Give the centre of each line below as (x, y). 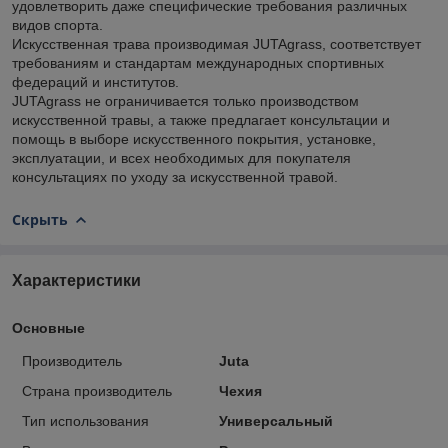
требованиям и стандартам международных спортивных (198, 62)
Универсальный (275, 420)
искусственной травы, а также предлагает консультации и (201, 119)
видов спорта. (59, 24)
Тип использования (85, 420)
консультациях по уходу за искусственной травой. (175, 176)
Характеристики (76, 280)
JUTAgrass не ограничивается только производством (185, 100)
